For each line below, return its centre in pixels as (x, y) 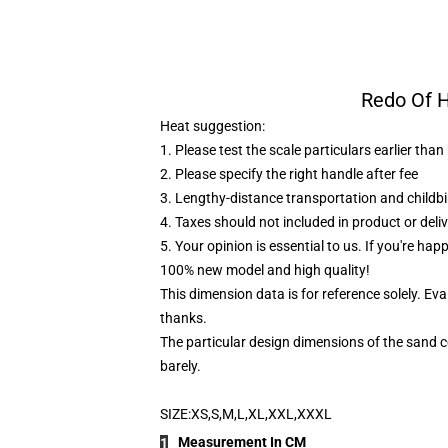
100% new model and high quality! (265, 270)
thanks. (183, 318)
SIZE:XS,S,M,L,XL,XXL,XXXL (246, 414)
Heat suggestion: (212, 126)
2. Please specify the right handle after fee (289, 174)
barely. (180, 366)
